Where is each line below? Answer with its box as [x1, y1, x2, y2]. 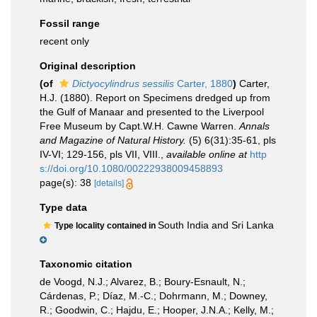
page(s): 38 [40, 177, 94, 188]
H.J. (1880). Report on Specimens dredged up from [40, 92, 270, 103]
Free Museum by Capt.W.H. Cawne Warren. [40, 120, 239, 132]
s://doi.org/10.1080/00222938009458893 [40, 163, 223, 174]
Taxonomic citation [40, 258, 132, 270]
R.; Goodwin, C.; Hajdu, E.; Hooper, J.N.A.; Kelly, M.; [40, 304, 274, 316]
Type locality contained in [54, 221, 158, 231]
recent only [40, 35, 89, 47]
